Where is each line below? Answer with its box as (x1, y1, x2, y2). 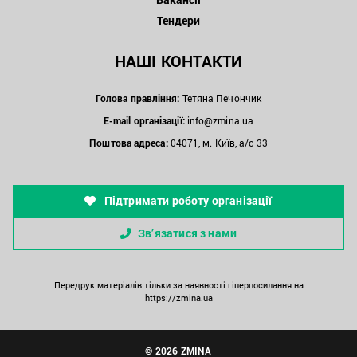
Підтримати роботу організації (101, 193, 273, 209)
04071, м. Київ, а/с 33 (167, 136, 268, 150)
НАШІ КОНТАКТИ (114, 50, 243, 72)
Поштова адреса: (89, 136, 168, 150)
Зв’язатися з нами (138, 226, 237, 241)
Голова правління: (96, 92, 180, 105)
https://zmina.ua (144, 292, 213, 304)
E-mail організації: (104, 114, 185, 127)
